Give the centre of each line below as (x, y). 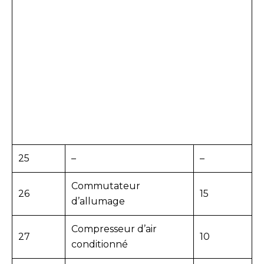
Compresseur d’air (114, 229)
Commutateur (106, 186)
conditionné (100, 245)
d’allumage (98, 202)
